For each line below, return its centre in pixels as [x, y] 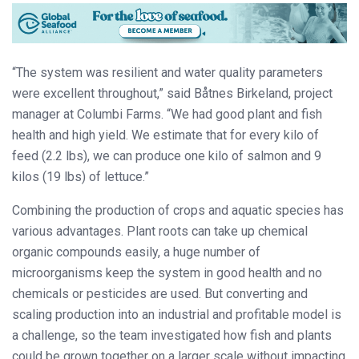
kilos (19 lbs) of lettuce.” [81, 176]
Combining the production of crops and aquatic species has [178, 210]
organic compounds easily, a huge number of [136, 252]
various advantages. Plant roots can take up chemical [160, 231]
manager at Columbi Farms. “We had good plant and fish [167, 114]
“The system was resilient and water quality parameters [167, 72]
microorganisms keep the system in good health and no [167, 272]
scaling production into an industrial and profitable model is [177, 314]
